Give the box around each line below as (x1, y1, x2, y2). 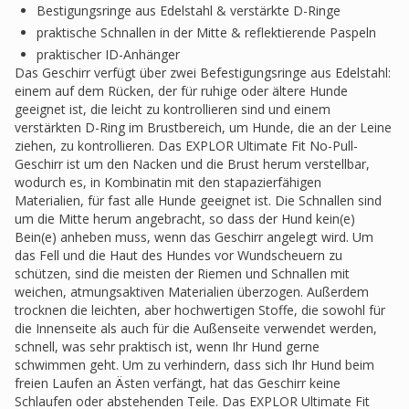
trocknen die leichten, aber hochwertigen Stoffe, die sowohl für (15, 301, 385, 319)
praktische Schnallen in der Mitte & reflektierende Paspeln (37, 24, 376, 41)
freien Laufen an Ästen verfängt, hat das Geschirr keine (15, 374, 341, 392)
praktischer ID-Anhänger (37, 46, 180, 63)
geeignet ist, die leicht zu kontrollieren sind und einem (15, 100, 330, 118)
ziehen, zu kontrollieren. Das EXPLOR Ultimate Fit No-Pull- (15, 137, 358, 154)
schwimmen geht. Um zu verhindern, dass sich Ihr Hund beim (15, 356, 374, 373)
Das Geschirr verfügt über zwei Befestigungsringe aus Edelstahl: (15, 64, 391, 81)
